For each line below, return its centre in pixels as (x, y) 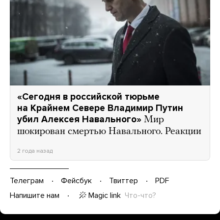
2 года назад (35, 151)
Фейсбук (76, 181)
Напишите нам (35, 196)
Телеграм (27, 181)
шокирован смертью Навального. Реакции (109, 131)
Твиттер (124, 181)
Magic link (105, 195)
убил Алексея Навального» (79, 119)
